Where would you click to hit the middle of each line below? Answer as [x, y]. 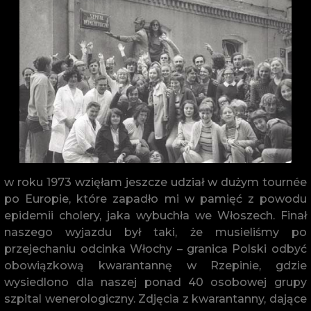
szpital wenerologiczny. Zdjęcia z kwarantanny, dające [155, 299]
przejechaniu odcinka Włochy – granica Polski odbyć [155, 249]
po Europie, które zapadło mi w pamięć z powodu [155, 199]
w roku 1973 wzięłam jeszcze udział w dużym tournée [155, 182]
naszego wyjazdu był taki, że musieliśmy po [155, 232]
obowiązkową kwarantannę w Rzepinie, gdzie [155, 265]
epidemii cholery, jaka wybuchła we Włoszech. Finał [155, 215]
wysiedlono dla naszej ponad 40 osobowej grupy [155, 282]
